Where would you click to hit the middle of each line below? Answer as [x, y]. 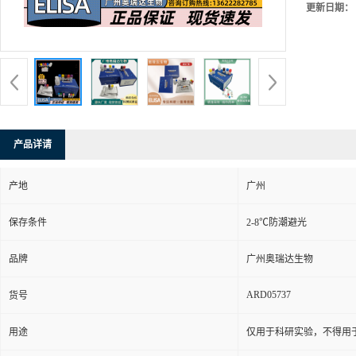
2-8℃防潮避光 [277, 223]
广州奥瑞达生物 [280, 259]
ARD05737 [269, 295]
